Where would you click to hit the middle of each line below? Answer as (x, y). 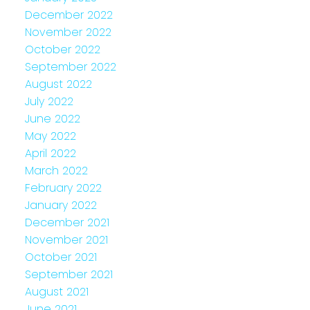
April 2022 (50, 153)
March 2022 (56, 170)
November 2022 (68, 32)
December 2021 (67, 222)
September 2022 (70, 66)
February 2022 (63, 188)
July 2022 (49, 101)
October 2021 (61, 257)
